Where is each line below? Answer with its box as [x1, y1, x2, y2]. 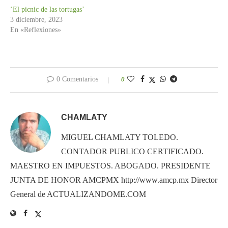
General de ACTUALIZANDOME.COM [10, 189, 146, 198]
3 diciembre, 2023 [10, 15, 63, 23]
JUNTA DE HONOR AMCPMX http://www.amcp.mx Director [10, 175, 217, 184]
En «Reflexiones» [10, 25, 61, 34]
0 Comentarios [56, 75, 98, 83]
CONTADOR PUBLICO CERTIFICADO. [61, 147, 204, 156]
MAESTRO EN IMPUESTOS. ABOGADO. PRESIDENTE [10, 161, 211, 170]
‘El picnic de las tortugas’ [10, 5, 84, 13]
